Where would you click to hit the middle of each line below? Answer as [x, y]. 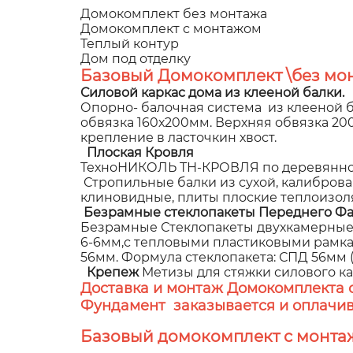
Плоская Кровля [142, 152]
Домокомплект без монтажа [174, 13]
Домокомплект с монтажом [171, 28]
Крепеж [111, 272]
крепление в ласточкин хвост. [178, 137]
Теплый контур [130, 43]
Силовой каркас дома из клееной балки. [212, 92]
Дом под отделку [136, 58]
